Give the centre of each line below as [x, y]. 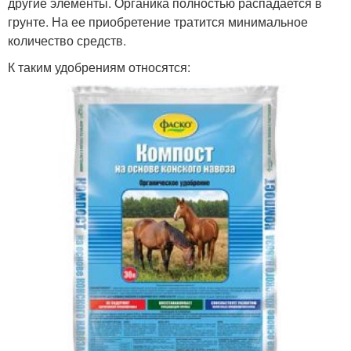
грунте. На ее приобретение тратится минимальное [158, 22]
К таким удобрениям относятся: [99, 67]
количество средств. [67, 41]
